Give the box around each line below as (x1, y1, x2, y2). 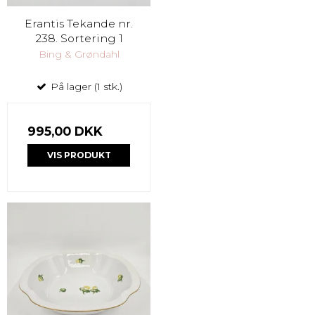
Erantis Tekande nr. (25, 16, 133, 30)
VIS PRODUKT (46, 149, 111, 160)
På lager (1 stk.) (48, 79, 122, 93)
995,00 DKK (27, 123, 103, 139)
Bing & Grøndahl (38, 47, 120, 60)
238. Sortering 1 (34, 31, 123, 45)
